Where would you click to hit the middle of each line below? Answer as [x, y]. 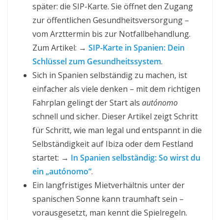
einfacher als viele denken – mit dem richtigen [116, 89]
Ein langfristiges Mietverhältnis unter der [109, 185]
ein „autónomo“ [62, 171]
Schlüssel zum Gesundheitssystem [97, 61]
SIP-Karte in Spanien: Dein [137, 47]
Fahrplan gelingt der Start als [87, 102]
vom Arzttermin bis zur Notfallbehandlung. [111, 34]
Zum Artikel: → [60, 47]
